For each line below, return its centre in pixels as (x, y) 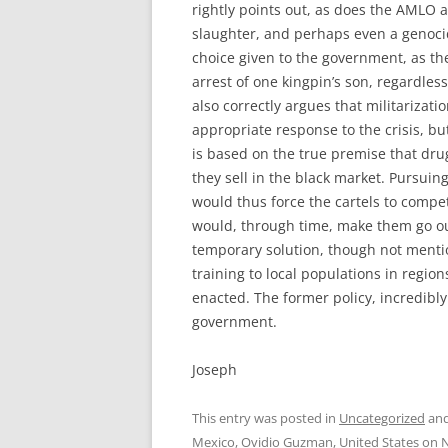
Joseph (214, 369)
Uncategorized (382, 417)
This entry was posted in (265, 417)
